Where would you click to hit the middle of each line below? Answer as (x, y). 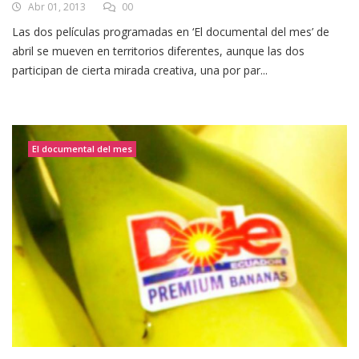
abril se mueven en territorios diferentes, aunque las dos (158, 50)
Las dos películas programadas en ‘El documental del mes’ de (171, 31)
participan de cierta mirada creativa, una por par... (140, 70)
